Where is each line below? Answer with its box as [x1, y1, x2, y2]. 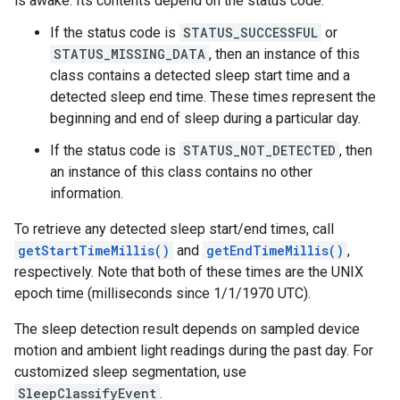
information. [50, 185, 123, 202]
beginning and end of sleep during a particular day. [50, 110, 361, 127]
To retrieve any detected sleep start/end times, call [14, 221, 334, 237]
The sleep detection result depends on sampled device [14, 321, 360, 337]
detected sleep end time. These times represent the [50, 88, 376, 105]
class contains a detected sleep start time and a [50, 67, 350, 84]
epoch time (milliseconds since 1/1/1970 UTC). [14, 285, 311, 302]
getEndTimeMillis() [206, 242, 344, 259]
